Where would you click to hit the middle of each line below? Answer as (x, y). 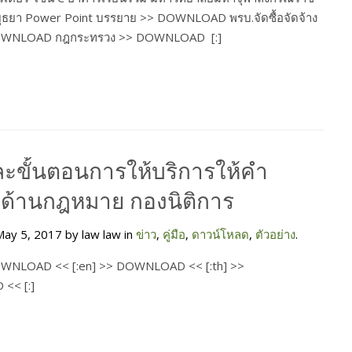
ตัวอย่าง (275, 234)
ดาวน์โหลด (220, 234)
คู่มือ (174, 234)
